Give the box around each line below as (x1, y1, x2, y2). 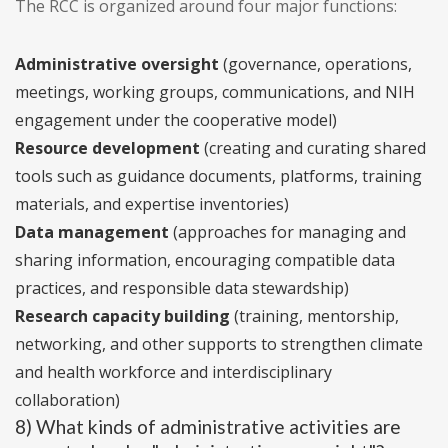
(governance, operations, (219, 53, 412, 76)
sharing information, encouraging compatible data (15, 249, 395, 272)
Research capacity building (15, 305, 230, 328)
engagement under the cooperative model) (15, 109, 337, 132)
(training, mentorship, (230, 305, 399, 328)
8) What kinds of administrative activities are (15, 415, 401, 439)
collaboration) (15, 389, 120, 412)
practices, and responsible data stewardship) (15, 277, 349, 300)
